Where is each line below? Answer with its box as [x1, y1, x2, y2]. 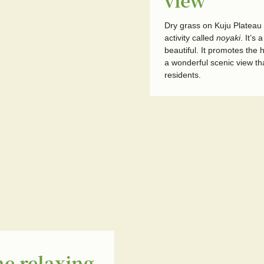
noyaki [216, 33, 240, 42]
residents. [164, 70, 201, 80]
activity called [164, 33, 216, 42]
